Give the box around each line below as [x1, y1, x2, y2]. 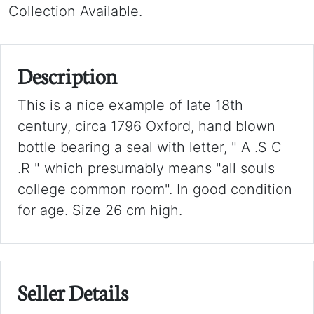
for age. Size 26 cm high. [18, 202, 182, 219]
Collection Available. [8, 3, 142, 20]
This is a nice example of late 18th [18, 97, 243, 114]
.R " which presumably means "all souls [18, 160, 275, 177]
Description [18, 60, 117, 90]
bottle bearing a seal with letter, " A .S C [18, 139, 282, 156]
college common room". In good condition [18, 181, 292, 198]
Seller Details [18, 277, 128, 306]
